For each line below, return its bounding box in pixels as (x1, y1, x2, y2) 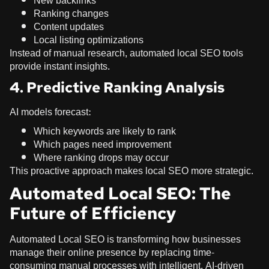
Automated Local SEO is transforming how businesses (10, 231, 241, 249)
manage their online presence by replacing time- (10, 244, 214, 262)
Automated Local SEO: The (10, 182, 231, 205)
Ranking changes (34, 5, 109, 23)
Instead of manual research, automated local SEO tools (10, 44, 243, 62)
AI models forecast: (10, 103, 91, 121)
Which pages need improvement (34, 136, 171, 154)
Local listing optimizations (34, 31, 144, 49)
